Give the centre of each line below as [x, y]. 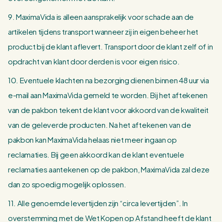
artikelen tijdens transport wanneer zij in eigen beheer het [103, 31]
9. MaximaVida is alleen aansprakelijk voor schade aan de [101, 17]
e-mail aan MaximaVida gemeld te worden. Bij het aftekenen [108, 95]
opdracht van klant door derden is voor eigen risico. [94, 61]
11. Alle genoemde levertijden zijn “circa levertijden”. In [98, 203]
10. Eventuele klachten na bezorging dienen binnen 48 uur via [109, 80]
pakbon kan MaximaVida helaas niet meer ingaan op [92, 139]
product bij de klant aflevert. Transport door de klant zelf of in [111, 46]
